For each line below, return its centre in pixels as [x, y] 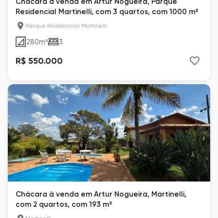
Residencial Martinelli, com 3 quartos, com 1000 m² [107, 12]
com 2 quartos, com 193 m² [64, 204]
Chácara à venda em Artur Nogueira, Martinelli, [101, 194]
